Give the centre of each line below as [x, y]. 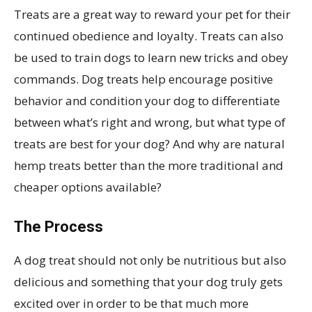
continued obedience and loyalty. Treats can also [149, 36]
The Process [58, 227]
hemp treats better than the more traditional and [149, 165]
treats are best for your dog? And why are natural [149, 144]
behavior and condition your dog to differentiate [147, 101]
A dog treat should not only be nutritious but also [150, 260]
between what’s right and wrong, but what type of [150, 122]
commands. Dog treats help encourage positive [143, 79]
